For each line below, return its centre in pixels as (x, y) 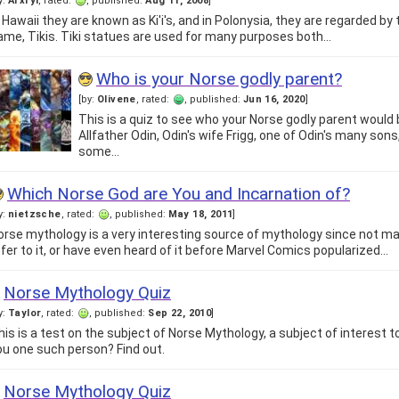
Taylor (24, 313)
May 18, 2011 (200, 215)
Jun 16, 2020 (274, 100)
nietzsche (34, 215)
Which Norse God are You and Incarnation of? (178, 194)
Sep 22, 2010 (180, 313)
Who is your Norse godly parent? (219, 79)
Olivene (116, 100)
